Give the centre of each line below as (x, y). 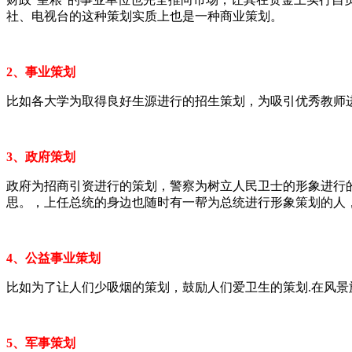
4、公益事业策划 (53, 258)
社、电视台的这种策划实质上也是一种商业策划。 (145, 16)
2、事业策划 (41, 71)
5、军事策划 (41, 343)
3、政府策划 (41, 156)
